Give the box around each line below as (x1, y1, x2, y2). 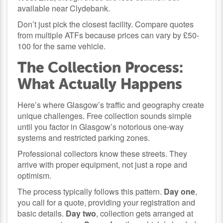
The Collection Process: (17, 58, 184, 76)
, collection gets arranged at (96, 207, 194, 219)
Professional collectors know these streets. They (17, 147, 188, 159)
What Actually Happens (17, 75, 183, 93)
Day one (164, 185, 196, 197)
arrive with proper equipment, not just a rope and (17, 158, 188, 170)
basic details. (17, 207, 66, 219)
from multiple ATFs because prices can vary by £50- (17, 29, 200, 41)
